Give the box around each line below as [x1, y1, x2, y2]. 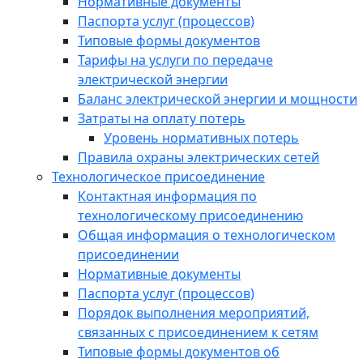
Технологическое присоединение [52, 168, 265, 186]
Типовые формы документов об [78, 343, 280, 361]
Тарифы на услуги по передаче [78, 51, 273, 69]
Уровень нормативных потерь [104, 129, 299, 147]
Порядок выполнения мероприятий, [78, 304, 310, 322]
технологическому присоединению [78, 207, 303, 224]
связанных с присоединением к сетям [78, 323, 318, 341]
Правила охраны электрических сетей [78, 148, 319, 166]
